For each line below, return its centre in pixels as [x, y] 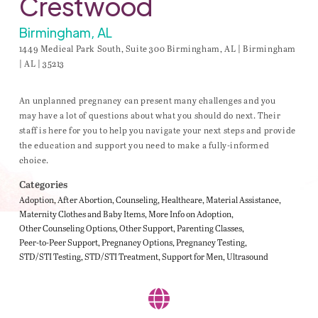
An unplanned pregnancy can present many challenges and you [147, 100]
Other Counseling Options [67, 228]
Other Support [146, 228]
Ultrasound [247, 257]
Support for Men [192, 257]
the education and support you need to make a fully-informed [144, 145]
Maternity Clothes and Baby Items [82, 214]
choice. [34, 160]
